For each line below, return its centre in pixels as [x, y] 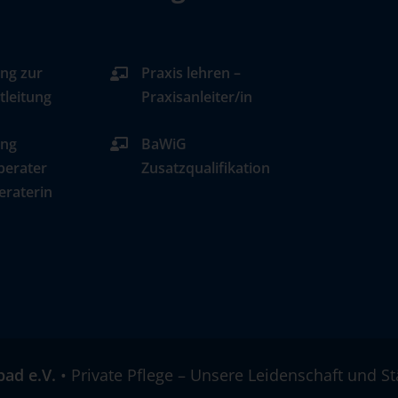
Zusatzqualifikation [206, 167]
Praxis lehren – [191, 73]
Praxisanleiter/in [197, 97]
